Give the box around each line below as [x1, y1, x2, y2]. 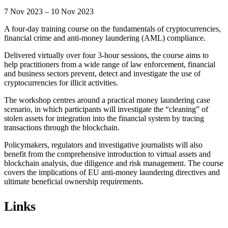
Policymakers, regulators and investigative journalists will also [4, 140, 203, 149]
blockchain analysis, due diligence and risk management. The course [4, 158, 223, 167]
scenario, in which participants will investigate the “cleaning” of [4, 104, 208, 113]
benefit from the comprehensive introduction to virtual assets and [4, 149, 211, 158]
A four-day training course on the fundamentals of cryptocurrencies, [4, 24, 221, 33]
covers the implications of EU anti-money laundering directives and [4, 167, 220, 177]
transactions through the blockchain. [4, 123, 120, 132]
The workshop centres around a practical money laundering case [4, 95, 210, 104]
